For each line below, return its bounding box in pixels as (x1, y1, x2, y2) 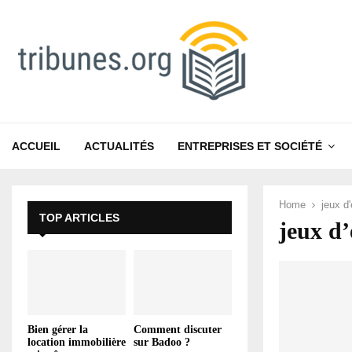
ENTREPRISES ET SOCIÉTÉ (178, 140, 322, 152)
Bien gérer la (27, 324, 88, 336)
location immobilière (27, 336, 126, 349)
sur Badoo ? (134, 336, 190, 349)
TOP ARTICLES (39, 211, 119, 224)
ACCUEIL (12, 140, 60, 152)
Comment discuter (134, 324, 222, 336)
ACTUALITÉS (84, 140, 154, 152)
